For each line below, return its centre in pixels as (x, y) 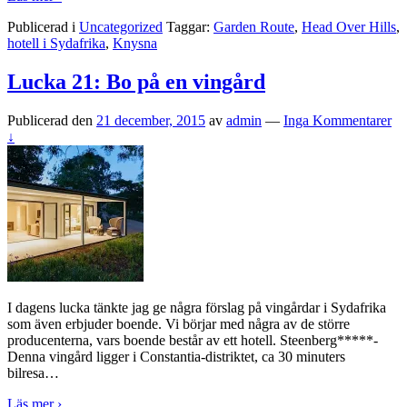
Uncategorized (121, 27)
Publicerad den (52, 120)
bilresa (26, 372)
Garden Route (254, 27)
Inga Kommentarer (338, 120)
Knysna (135, 44)
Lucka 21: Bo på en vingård (136, 82)
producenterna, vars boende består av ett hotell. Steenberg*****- (193, 340)
